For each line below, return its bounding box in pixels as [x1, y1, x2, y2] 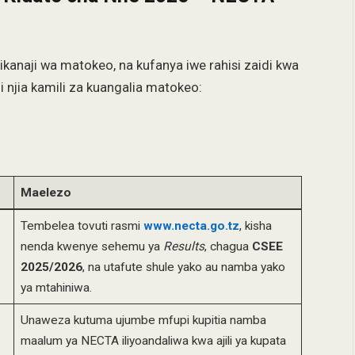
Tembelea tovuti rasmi [20, 219, 143, 234]
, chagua [204, 239, 252, 254]
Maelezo [20, 185, 71, 200]
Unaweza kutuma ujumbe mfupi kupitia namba [20, 313, 266, 328]
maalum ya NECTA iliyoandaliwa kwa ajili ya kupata [20, 334, 286, 349]
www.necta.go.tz [143, 219, 239, 234]
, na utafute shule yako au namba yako [82, 260, 285, 275]
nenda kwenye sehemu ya [20, 239, 163, 254]
